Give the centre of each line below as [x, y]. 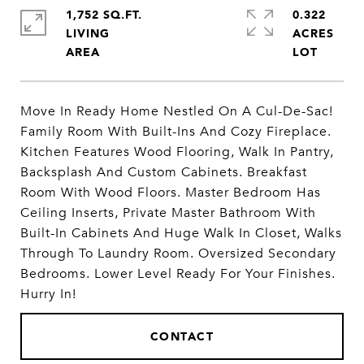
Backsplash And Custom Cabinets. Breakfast [164, 172]
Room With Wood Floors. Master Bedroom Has [171, 193]
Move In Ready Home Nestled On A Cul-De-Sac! [177, 111]
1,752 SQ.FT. [104, 14]
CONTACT [182, 336]
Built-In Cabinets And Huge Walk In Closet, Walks [181, 233]
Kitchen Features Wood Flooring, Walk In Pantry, [177, 152]
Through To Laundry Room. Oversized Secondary [178, 253]
